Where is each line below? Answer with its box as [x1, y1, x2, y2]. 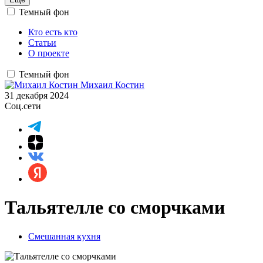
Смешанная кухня [28, 231, 100, 241]
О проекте [28, 48, 69, 58]
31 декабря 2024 [5, 90, 69, 100]
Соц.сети [5, 101, 41, 111]
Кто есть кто [28, 27, 77, 37]
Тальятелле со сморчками [5, 197, 225, 218]
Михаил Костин [80, 80, 144, 90]
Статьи [28, 38, 56, 48]
